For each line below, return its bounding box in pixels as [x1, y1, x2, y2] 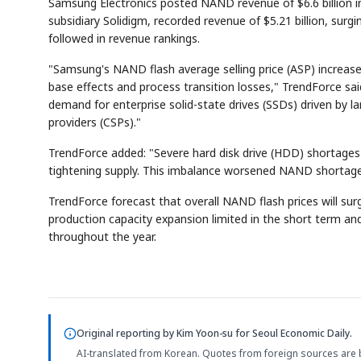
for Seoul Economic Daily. [233, 326, 352, 341]
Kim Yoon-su [176, 326, 233, 341]
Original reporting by [77, 326, 176, 341]
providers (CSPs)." [48, 114, 141, 131]
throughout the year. [48, 229, 156, 245]
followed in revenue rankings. [48, 31, 200, 47]
